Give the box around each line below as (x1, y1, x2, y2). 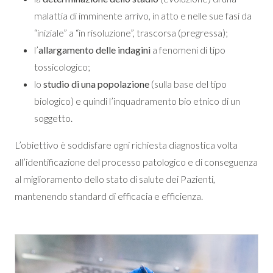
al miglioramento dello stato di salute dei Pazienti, (15, 173, 215, 185)
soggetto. (34, 112, 73, 124)
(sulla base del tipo (149, 78, 227, 90)
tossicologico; (34, 61, 90, 73)
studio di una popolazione (43, 78, 149, 90)
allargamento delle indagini (38, 44, 151, 55)
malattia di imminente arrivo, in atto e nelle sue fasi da (34, 10, 252, 21)
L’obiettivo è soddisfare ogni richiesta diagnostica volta (15, 139, 238, 151)
